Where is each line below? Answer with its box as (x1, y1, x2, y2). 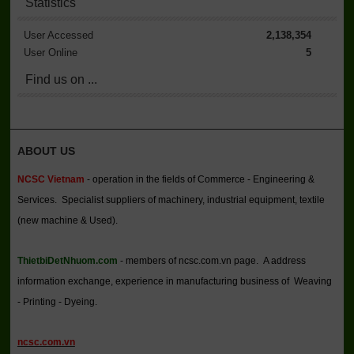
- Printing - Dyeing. (17, 296, 97, 307)
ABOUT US (17, 144, 75, 157)
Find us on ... (24, 72, 97, 86)
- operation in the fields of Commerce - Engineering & (84, 173, 314, 185)
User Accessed (23, 28, 93, 41)
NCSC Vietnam (17, 173, 85, 185)
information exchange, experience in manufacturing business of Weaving (17, 275, 332, 287)
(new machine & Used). (17, 214, 118, 226)
